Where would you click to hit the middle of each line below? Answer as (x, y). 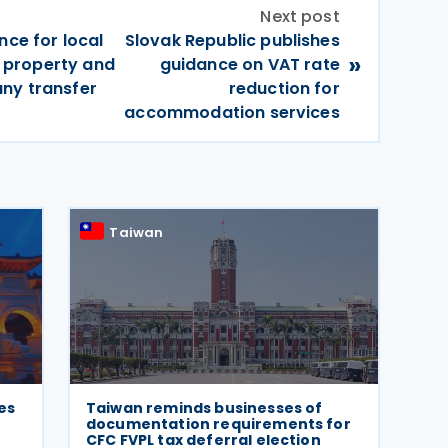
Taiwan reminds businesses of (204, 408)
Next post (300, 16)
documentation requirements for (218, 424)
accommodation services (232, 112)
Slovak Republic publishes (232, 40)
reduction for (284, 88)
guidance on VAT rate (249, 64)
